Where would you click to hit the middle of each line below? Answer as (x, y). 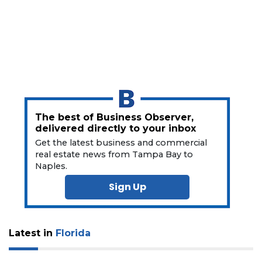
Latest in (32, 233)
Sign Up (127, 187)
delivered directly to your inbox (116, 129)
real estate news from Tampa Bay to (114, 155)
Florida (73, 233)
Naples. (51, 166)
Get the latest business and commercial (121, 143)
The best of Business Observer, (115, 118)
